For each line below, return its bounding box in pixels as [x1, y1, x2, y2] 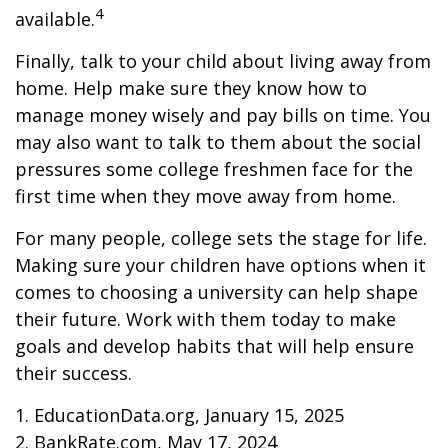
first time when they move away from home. [15, 184, 396, 208]
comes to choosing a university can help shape [15, 280, 418, 304]
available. [15, 7, 95, 31]
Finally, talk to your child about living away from [15, 49, 431, 73]
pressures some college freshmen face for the [15, 157, 413, 181]
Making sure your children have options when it [15, 253, 426, 277]
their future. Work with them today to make [15, 307, 396, 331]
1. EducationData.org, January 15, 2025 [15, 403, 344, 427]
